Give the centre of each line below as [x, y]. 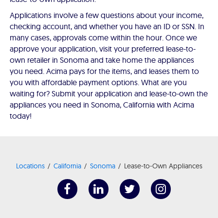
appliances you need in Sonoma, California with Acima [102, 105]
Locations [30, 166]
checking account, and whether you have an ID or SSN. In [107, 27]
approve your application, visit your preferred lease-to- [103, 49]
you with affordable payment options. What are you [98, 82]
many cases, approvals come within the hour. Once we [103, 38]
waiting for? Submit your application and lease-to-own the [109, 94]
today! [21, 116]
